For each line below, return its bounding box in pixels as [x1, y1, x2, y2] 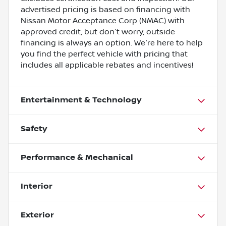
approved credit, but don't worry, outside [21, 27, 175, 36]
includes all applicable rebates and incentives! [21, 60, 193, 70]
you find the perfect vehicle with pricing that [21, 49, 188, 59]
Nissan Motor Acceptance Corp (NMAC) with [21, 16, 185, 25]
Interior [21, 181, 52, 191]
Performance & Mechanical [21, 152, 133, 162]
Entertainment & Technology [21, 95, 141, 105]
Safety [21, 124, 47, 134]
